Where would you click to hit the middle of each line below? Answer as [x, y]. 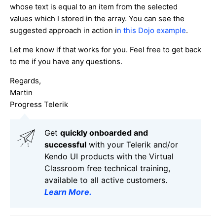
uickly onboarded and [107, 133]
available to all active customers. [106, 180]
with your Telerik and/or [132, 145]
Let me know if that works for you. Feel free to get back [106, 50]
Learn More [67, 192]
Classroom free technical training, [107, 168]
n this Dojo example [151, 31]
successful [65, 145]
